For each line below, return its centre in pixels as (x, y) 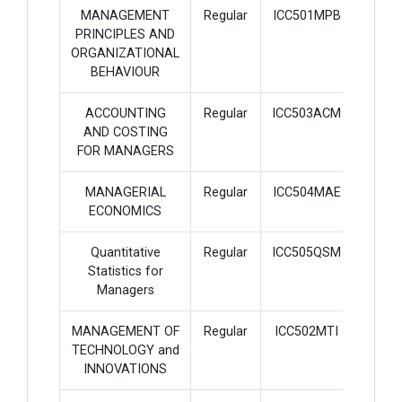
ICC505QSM (306, 253)
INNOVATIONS (125, 369)
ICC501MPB (306, 16)
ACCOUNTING (125, 114)
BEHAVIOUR (125, 72)
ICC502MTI (306, 332)
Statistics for (125, 271)
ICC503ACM (306, 114)
